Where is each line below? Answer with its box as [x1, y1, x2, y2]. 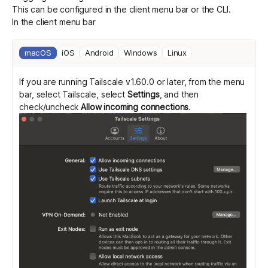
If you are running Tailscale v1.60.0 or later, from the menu [19, 77, 245, 87]
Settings [127, 89, 160, 100]
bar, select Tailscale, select [19, 89, 127, 100]
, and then [159, 89, 199, 100]
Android [84, 48, 114, 57]
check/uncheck [19, 102, 81, 112]
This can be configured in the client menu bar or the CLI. [12, 4, 231, 15]
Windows [123, 48, 157, 57]
